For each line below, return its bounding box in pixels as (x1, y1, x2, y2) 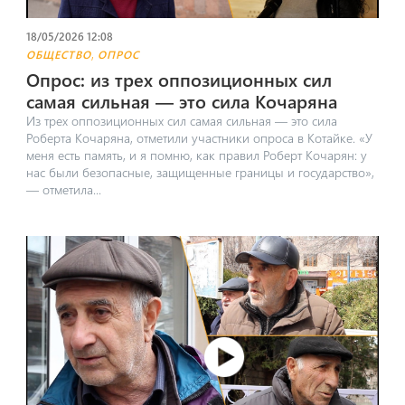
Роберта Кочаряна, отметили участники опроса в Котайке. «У (25, 129, 372, 147)
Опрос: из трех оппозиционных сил (25, 67, 332, 92)
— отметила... (25, 181, 101, 199)
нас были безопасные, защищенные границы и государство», (25, 164, 374, 182)
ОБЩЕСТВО (25, 47, 91, 62)
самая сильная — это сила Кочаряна (25, 89, 337, 114)
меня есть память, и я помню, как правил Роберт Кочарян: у (25, 146, 367, 165)
